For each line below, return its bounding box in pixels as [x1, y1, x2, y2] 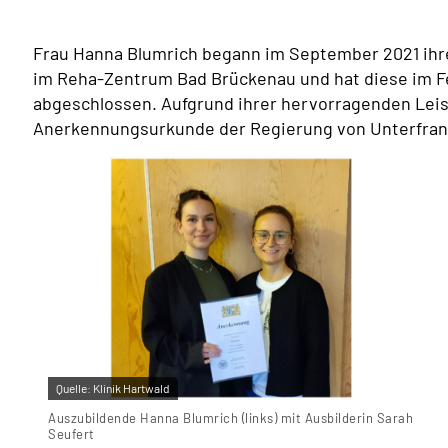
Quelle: [56, 381, 93, 396]
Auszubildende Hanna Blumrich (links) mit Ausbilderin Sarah [48, 410, 413, 427]
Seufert [48, 426, 95, 443]
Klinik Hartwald [93, 381, 170, 396]
